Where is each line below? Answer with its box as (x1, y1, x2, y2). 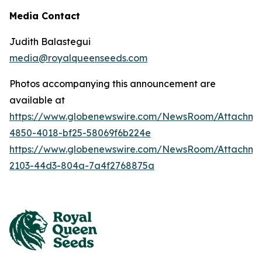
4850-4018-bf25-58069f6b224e (9, 127, 151, 139)
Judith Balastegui (9, 36, 91, 48)
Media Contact (9, 10, 80, 22)
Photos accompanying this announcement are (9, 78, 216, 90)
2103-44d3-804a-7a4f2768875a (9, 160, 154, 172)
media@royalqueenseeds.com (9, 52, 147, 64)
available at (9, 94, 65, 106)
